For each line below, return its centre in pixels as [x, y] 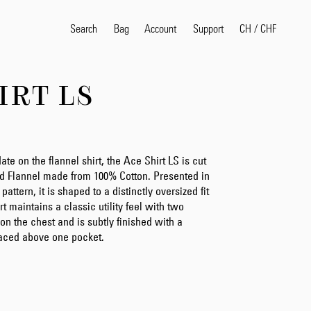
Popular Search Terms [240, 96]
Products [207, 208]
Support [208, 28]
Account [160, 28]
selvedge [208, 128]
